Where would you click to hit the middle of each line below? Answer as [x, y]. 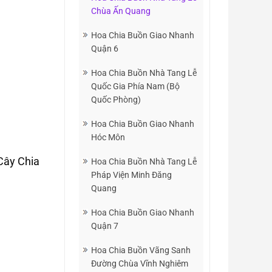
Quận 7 [105, 226]
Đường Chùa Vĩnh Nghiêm [140, 263]
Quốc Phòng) [116, 100]
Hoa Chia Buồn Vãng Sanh [141, 250]
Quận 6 [105, 49]
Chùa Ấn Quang [121, 11]
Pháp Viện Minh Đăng [131, 175]
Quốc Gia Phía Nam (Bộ [135, 86]
